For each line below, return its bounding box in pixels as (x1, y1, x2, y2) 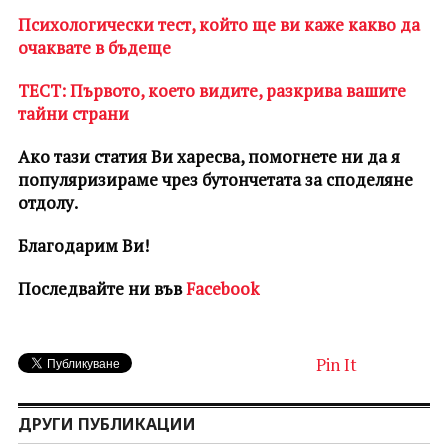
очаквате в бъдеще (17, 35, 171, 59)
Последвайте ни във (17, 276, 186, 300)
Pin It (315, 352, 357, 376)
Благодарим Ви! (17, 233, 149, 257)
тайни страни (17, 101, 129, 125)
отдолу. (17, 190, 78, 214)
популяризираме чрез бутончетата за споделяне (17, 167, 413, 191)
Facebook (185, 276, 259, 300)
